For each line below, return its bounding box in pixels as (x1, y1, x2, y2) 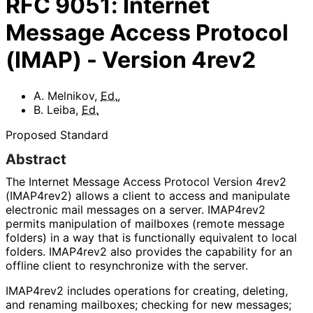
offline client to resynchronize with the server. (6, 258, 247, 272)
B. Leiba (34, 102, 75, 117)
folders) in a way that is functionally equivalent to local (6, 230, 297, 245)
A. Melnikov (34, 88, 94, 103)
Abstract (6, 150, 66, 168)
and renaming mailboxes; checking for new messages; (6, 297, 291, 312)
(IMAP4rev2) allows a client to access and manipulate (6, 188, 290, 203)
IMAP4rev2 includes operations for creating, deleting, (6, 283, 288, 298)
